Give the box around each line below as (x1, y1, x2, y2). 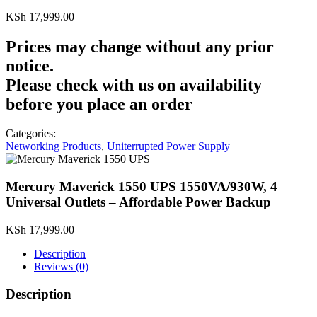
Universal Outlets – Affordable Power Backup (6, 195, 271, 210)
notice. (6, 56, 54, 75)
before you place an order (6, 94, 192, 113)
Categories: (6, 127, 56, 140)
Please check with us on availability (6, 75, 262, 94)
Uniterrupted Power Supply (107, 140, 230, 153)
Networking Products (6, 140, 101, 153)
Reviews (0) (34, 260, 88, 272)
